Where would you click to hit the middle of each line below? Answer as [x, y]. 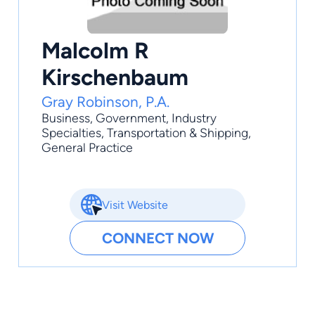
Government [131, 118]
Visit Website [135, 205]
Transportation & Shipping [178, 133]
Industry [194, 118]
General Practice [87, 148]
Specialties [71, 133]
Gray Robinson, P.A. [105, 102]
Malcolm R [95, 51]
